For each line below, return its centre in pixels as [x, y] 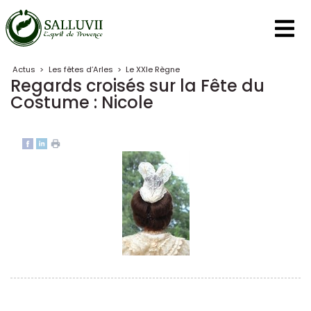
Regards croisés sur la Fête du [137, 86]
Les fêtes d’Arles [81, 69]
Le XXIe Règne [152, 69]
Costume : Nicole [82, 102]
